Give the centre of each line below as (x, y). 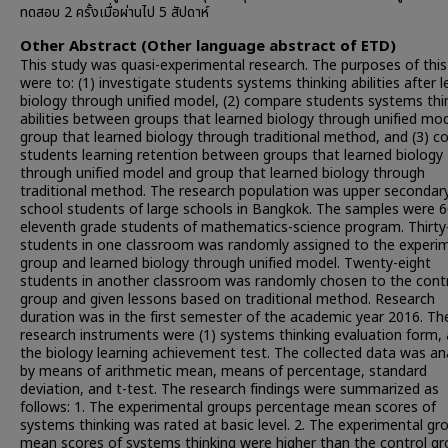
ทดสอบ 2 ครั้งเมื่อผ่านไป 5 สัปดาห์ (114, 12)
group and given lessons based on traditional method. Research (227, 299)
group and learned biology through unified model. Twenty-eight (225, 263)
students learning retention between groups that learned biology (231, 155)
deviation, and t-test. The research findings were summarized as (229, 389)
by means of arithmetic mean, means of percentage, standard (223, 371)
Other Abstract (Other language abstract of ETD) (208, 46)
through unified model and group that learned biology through (222, 173)
